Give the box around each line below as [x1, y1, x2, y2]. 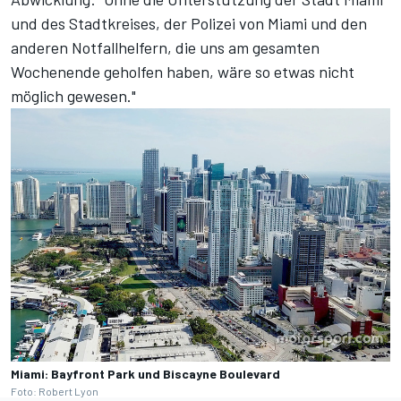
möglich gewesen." [11, 86, 136, 107]
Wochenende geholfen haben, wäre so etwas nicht [11, 62, 354, 82]
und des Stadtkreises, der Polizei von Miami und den [11, 13, 367, 34]
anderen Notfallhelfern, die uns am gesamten [11, 38, 320, 58]
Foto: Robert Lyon [11, 385, 98, 398]
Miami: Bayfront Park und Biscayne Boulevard [11, 366, 280, 382]
